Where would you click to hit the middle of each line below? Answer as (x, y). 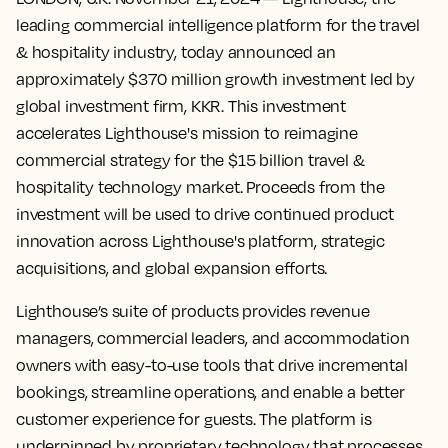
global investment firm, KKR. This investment (181, 106)
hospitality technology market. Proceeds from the (200, 187)
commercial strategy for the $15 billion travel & (190, 160)
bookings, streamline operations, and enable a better (210, 392)
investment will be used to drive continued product (205, 214)
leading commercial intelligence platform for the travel (218, 25)
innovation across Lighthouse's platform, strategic (201, 241)
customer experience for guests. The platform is (194, 419)
